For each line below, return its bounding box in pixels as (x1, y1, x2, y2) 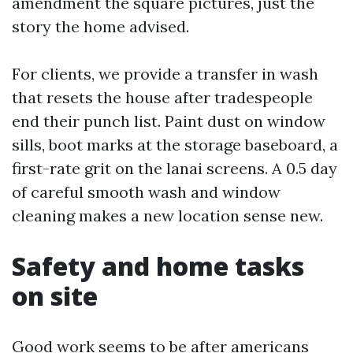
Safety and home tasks (12, 249, 304, 283)
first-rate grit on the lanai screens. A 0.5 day (12, 158, 337, 178)
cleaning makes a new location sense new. (12, 206, 323, 225)
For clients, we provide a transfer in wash (12, 64, 318, 84)
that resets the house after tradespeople (12, 87, 313, 107)
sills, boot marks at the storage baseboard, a (12, 135, 338, 154)
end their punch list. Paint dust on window (12, 111, 325, 131)
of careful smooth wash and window (12, 182, 281, 202)
